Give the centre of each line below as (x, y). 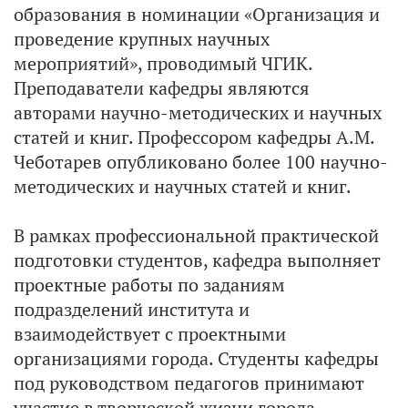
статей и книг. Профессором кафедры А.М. (194, 137)
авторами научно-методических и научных (198, 112)
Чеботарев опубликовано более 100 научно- (201, 162)
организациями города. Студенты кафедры (196, 358)
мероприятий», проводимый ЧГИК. (163, 63)
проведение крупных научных (142, 39)
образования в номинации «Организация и (197, 14)
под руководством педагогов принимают (189, 383)
